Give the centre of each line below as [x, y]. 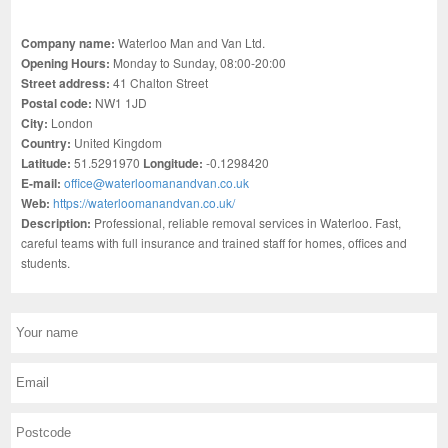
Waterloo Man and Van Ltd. [192, 42]
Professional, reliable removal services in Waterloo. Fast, [248, 222]
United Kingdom [118, 142]
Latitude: [46, 162]
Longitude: [173, 162]
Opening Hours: [67, 62]
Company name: [70, 42]
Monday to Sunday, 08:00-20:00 [200, 62]
